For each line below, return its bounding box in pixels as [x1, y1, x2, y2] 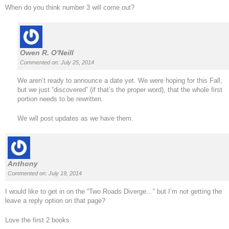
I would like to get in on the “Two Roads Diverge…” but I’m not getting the [5, 188, 222, 196]
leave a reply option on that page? [5, 197, 105, 205]
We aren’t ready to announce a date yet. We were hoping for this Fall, [17, 77, 222, 85]
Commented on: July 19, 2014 [8, 170, 82, 177]
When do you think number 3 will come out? [5, 4, 134, 12]
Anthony [8, 159, 38, 168]
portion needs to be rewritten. [17, 95, 103, 103]
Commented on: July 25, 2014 [20, 59, 94, 66]
